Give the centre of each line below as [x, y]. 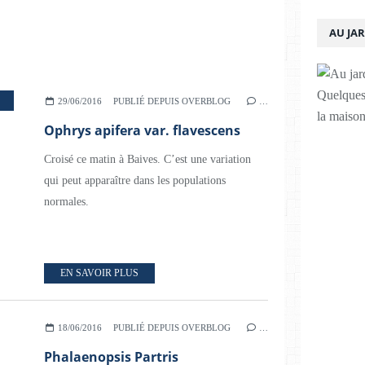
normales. [66, 202]
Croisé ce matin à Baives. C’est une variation [147, 159]
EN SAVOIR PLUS [99, 273]
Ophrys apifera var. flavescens [142, 130]
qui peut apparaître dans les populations [135, 180]
